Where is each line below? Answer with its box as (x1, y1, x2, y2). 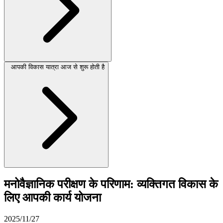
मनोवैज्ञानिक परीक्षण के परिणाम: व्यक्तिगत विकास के (4, 177, 218, 191)
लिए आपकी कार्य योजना (4, 191, 101, 204)
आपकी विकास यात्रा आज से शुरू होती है (11, 63, 105, 71)
